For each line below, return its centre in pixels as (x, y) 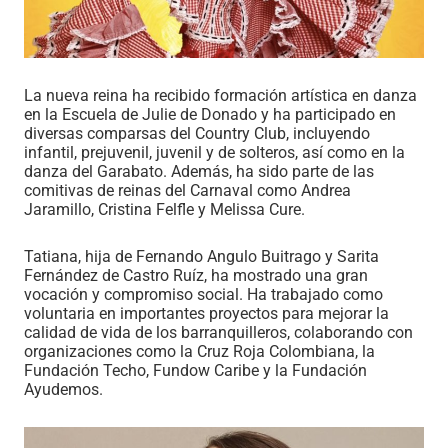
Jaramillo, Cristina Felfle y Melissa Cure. (164, 209)
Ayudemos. (63, 389)
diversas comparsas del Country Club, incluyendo (197, 133)
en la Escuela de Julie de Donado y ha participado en (210, 114)
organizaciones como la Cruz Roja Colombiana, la (199, 351)
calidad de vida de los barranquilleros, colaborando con (218, 332)
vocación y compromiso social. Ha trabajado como (203, 294)
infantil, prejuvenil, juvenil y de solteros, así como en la (214, 152)
